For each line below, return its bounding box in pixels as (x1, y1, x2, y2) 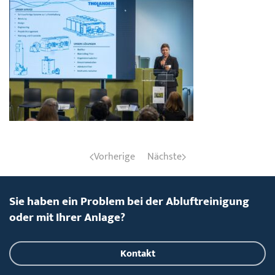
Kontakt (120, 245, 155, 262)
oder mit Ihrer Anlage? (9, 207, 125, 228)
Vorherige (93, 149, 135, 166)
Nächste (147, 149, 182, 166)
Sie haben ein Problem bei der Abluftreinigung (9, 192, 249, 212)
